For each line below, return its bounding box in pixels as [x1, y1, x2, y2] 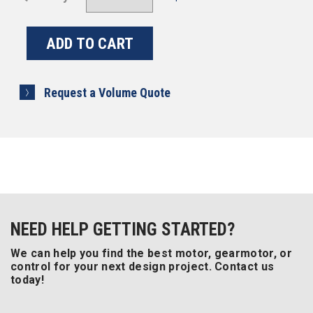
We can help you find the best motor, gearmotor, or [10, 247, 293, 260]
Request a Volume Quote [44, 85, 171, 100]
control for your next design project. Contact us [10, 260, 275, 273]
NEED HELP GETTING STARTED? [10, 219, 235, 240]
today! [10, 273, 44, 286]
